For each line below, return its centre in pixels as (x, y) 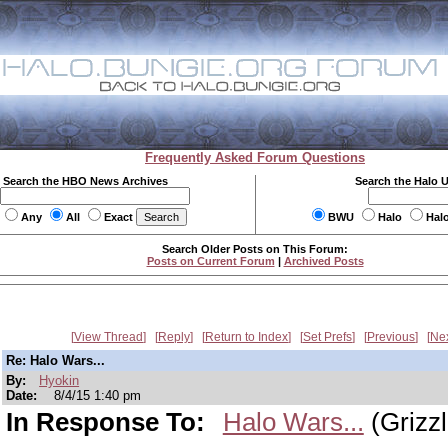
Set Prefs (327, 337)
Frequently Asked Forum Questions (255, 157)
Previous (391, 337)
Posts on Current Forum (210, 261)
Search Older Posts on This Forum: (255, 249)
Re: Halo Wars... (55, 360)
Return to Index (246, 337)
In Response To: (109, 422)
